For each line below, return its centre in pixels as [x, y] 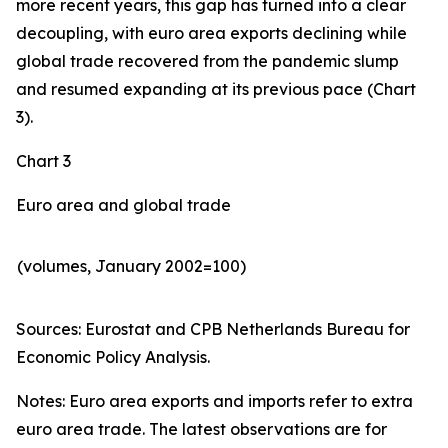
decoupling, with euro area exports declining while [211, 33]
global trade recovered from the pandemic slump [207, 61]
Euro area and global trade [123, 205]
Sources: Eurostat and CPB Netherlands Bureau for [213, 329]
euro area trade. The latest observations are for [201, 429]
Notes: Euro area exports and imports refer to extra [214, 401]
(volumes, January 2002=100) [131, 266]
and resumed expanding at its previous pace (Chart [216, 89]
